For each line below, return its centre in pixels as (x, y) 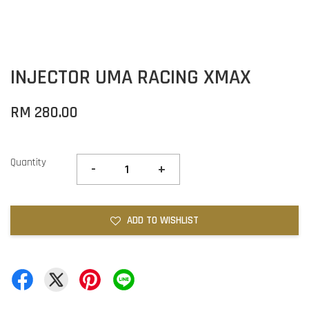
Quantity (28, 162)
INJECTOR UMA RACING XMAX (131, 77)
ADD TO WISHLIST (163, 220)
